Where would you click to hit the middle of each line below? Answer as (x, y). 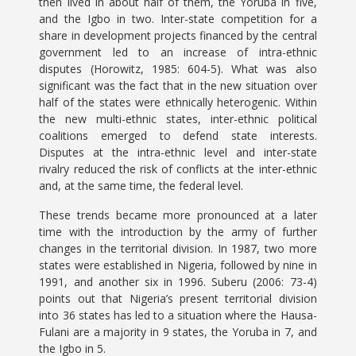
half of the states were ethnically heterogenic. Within (178, 102)
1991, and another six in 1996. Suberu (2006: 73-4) (178, 282)
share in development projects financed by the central (178, 35)
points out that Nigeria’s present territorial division (178, 298)
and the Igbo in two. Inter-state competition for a (178, 19)
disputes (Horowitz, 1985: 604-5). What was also (178, 69)
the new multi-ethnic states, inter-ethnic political (178, 119)
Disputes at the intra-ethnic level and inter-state (178, 152)
